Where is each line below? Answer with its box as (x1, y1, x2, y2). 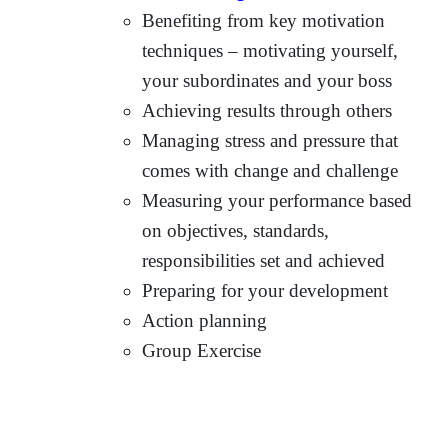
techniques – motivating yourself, (142, 39, 399, 61)
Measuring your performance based (142, 189, 413, 211)
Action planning (142, 309, 268, 331)
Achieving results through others (142, 99, 393, 121)
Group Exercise (142, 339, 262, 361)
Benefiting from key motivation (142, 9, 386, 31)
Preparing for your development (142, 279, 389, 301)
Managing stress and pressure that (142, 129, 399, 151)
